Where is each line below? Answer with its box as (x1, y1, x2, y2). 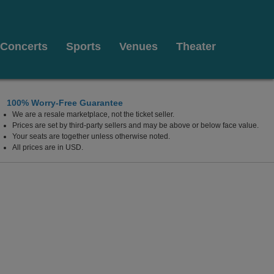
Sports (66, 40, 101, 53)
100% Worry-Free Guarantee (7, 98, 123, 108)
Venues (119, 40, 158, 53)
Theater (176, 40, 216, 53)
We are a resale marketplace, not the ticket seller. (12, 110, 174, 119)
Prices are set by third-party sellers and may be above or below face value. (12, 121, 259, 130)
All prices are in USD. (12, 143, 83, 152)
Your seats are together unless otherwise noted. (12, 132, 170, 141)
